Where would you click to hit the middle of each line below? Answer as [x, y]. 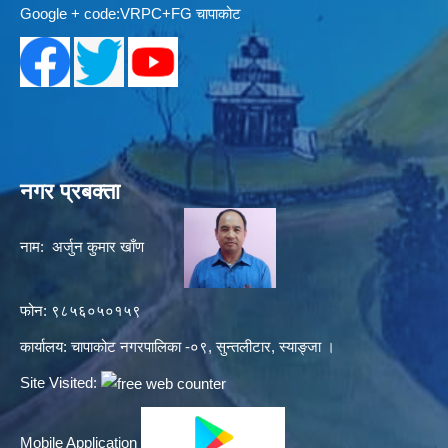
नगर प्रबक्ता [70, 192]
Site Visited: [60, 383]
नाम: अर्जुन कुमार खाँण [102, 247]
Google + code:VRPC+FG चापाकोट [130, 14]
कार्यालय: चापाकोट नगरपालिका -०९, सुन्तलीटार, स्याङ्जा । [177, 347]
